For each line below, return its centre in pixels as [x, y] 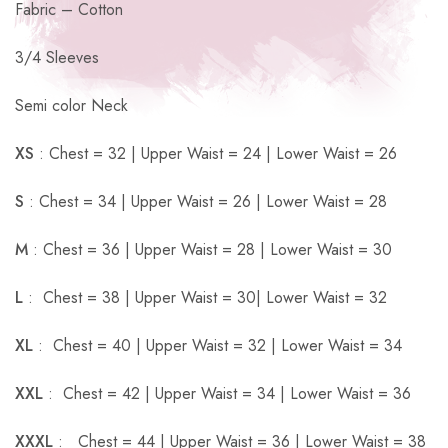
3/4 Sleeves [57, 57]
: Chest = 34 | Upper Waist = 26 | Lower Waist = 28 [205, 201]
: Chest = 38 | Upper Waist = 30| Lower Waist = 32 [205, 297]
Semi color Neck [71, 105]
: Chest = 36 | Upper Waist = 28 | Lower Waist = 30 [210, 249]
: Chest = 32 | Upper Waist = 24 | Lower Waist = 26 [218, 153]
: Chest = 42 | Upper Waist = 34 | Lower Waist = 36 [229, 393]
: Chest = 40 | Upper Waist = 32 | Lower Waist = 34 [220, 345]
